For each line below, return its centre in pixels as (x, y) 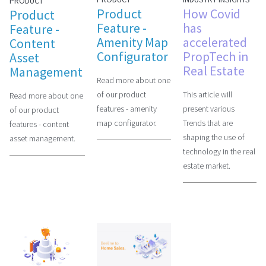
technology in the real (219, 152)
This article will (207, 95)
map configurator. (127, 123)
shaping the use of (213, 137)
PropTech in (216, 57)
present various (208, 109)
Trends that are (208, 123)
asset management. (42, 138)
